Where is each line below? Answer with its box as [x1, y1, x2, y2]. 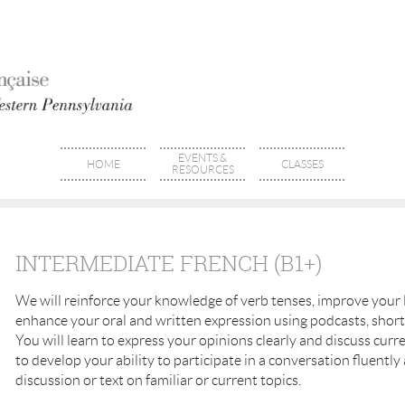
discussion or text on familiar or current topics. [15, 372, 301, 388]
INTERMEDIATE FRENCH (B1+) [15, 249, 322, 278]
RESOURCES [171, 164, 234, 175]
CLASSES [280, 158, 324, 170]
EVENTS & [178, 152, 227, 164]
